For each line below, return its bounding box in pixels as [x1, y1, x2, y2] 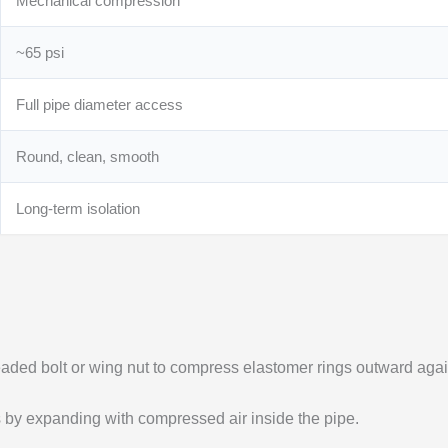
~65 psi [16, 44, 65, 62]
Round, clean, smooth [16, 148, 160, 166]
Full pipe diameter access [16, 96, 184, 114]
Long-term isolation [16, 200, 141, 218]
